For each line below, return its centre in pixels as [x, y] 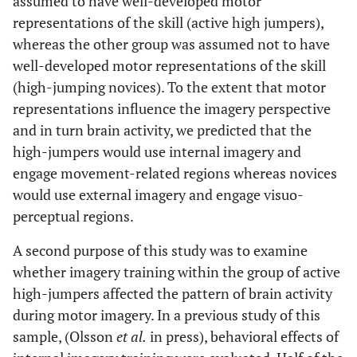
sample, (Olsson [65, 336]
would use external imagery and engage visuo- [158, 194]
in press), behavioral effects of [243, 336]
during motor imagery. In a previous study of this [167, 315]
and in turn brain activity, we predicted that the [162, 130]
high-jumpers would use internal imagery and [157, 151]
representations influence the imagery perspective [172, 108]
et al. [131, 336]
